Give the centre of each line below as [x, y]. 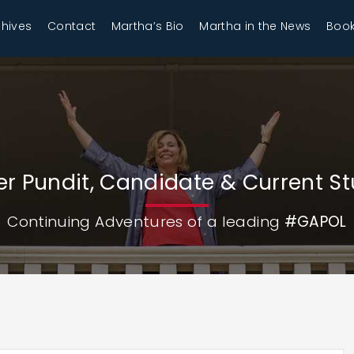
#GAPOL [315, 222]
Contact [72, 26]
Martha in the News [255, 26]
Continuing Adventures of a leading [146, 222]
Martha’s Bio [147, 26]
